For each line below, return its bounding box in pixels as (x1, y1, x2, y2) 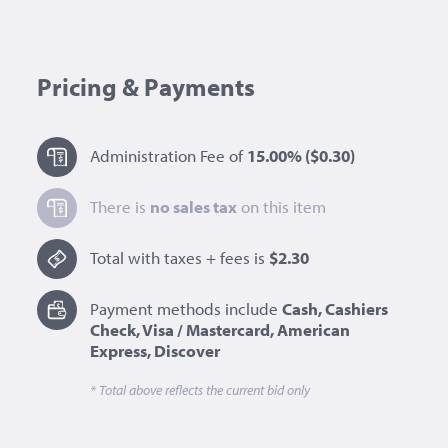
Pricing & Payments (37, 70, 256, 102)
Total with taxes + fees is (90, 247, 270, 269)
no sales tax (150, 196, 238, 218)
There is (90, 196, 151, 218)
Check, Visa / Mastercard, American (90, 319, 351, 341)
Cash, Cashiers (282, 298, 389, 320)
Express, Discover (90, 340, 221, 362)
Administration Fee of (90, 145, 244, 167)
